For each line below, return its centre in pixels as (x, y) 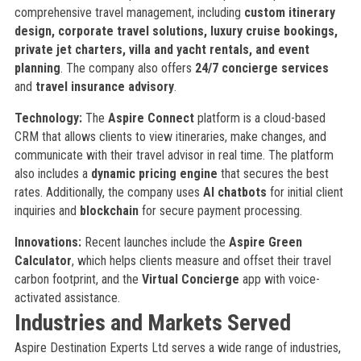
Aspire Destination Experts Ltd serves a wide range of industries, (177, 348)
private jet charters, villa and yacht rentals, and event (162, 50)
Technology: (48, 118)
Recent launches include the (155, 242)
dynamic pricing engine (154, 174)
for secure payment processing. (220, 211)
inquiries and (47, 211)
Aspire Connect (151, 118)
